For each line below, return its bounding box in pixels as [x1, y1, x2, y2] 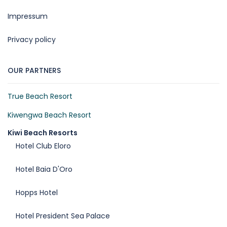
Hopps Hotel [16, 187, 58, 198]
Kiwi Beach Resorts [8, 128, 78, 138]
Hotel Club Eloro [16, 141, 71, 152]
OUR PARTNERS [8, 65, 61, 76]
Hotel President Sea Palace [16, 211, 110, 221]
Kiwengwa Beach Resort [8, 110, 91, 121]
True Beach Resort [8, 91, 72, 102]
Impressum [8, 11, 48, 22]
